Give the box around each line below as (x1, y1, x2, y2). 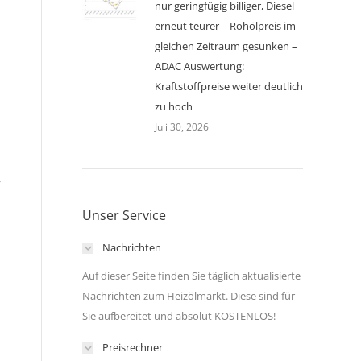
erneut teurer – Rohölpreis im (155, 19, 296, 33)
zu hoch (155, 99, 193, 114)
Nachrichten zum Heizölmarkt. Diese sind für (82, 288, 295, 303)
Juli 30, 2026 (155, 120, 209, 134)
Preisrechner (102, 340, 163, 355)
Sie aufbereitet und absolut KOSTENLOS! (82, 309, 276, 323)
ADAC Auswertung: (155, 59, 244, 73)
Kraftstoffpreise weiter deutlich (155, 79, 303, 93)
